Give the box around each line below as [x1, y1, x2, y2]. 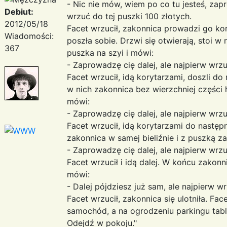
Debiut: [5, 6, 33, 17]
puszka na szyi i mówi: [67, 47, 154, 58]
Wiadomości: [5, 30, 54, 41]
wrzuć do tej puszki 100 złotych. [67, 11, 192, 21]
